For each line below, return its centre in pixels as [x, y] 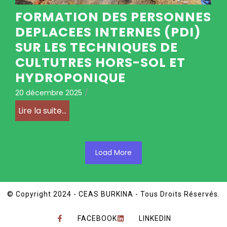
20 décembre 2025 [49, 92]
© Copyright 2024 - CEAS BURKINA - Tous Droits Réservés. [113, 194]
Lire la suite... [42, 110]
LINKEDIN [155, 218]
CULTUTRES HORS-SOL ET [100, 62]
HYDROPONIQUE [70, 78]
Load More [113, 152]
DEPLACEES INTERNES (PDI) [108, 32]
